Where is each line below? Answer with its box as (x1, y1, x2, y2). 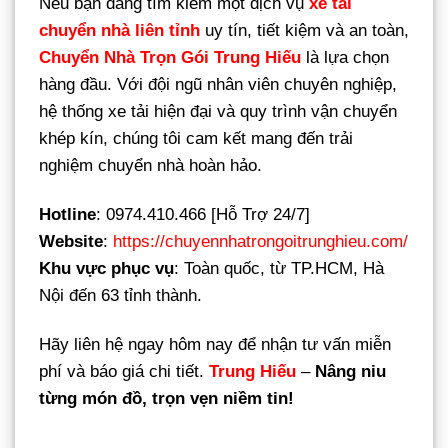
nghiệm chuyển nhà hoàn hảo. (39, 156, 262, 176)
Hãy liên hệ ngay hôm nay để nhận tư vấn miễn (39, 335, 391, 355)
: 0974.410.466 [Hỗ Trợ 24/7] (96, 205, 310, 225)
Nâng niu (315, 362, 386, 382)
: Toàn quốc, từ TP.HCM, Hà (174, 259, 384, 279)
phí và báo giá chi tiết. (39, 362, 209, 382)
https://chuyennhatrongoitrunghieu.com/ (113, 232, 408, 252)
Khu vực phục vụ (39, 259, 174, 279)
